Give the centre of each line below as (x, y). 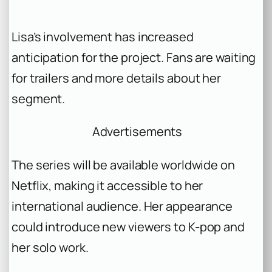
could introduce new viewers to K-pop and (128, 226)
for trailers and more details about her (117, 78)
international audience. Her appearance (122, 206)
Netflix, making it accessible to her (107, 185)
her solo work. (50, 247)
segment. (39, 99)
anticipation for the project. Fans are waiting (134, 58)
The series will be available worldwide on (123, 165)
